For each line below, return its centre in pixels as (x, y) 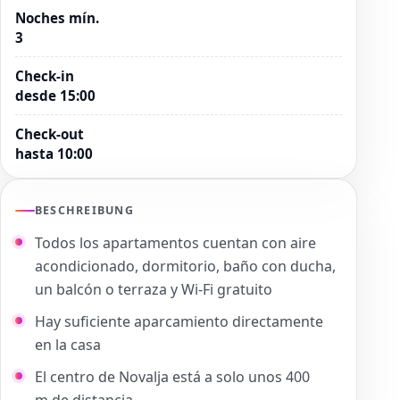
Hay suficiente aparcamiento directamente (179, 321)
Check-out (50, 133)
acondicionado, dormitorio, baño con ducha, (185, 266)
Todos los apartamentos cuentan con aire (175, 242)
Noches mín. (57, 17)
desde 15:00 (55, 95)
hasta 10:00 (54, 153)
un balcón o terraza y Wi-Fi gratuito (154, 289)
